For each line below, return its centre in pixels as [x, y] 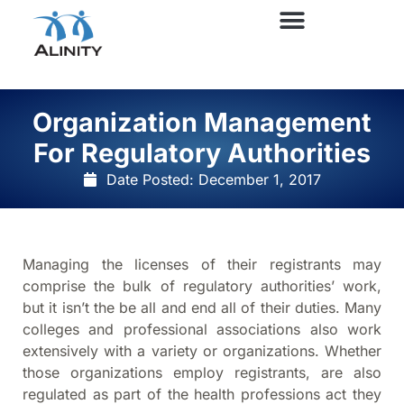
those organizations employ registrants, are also [202, 372]
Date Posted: [152, 179]
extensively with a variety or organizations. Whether [202, 350]
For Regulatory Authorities [202, 152]
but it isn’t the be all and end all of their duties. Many [202, 307]
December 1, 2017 [260, 179]
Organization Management [202, 122]
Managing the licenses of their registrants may [202, 264]
